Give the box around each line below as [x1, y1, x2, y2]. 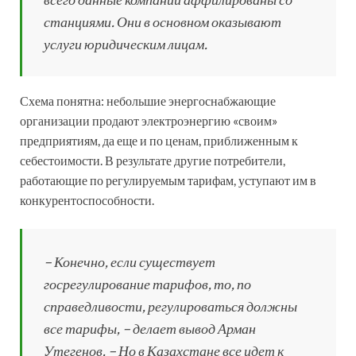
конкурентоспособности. [20, 192, 154, 207]
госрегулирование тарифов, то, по [44, 274, 251, 292]
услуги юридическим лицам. [44, 34, 207, 52]
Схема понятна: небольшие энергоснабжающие [20, 92, 276, 108]
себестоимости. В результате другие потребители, [20, 152, 285, 168]
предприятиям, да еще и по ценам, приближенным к [20, 132, 298, 148]
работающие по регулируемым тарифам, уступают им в [20, 172, 316, 188]
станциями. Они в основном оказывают [44, 12, 281, 30]
